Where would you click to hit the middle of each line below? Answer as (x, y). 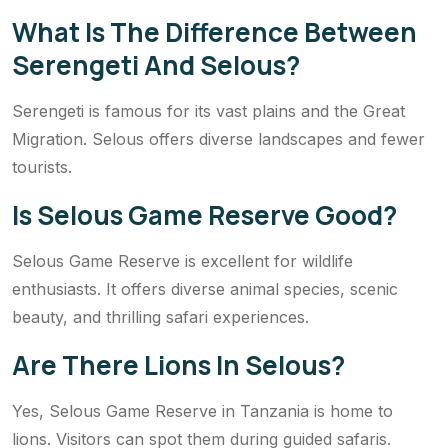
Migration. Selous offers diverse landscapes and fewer (218, 139)
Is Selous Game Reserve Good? (204, 215)
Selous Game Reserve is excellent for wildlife (182, 261)
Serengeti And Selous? (156, 65)
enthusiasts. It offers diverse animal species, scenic (205, 289)
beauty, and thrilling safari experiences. (160, 317)
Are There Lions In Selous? (178, 365)
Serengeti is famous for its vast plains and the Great (208, 111)
